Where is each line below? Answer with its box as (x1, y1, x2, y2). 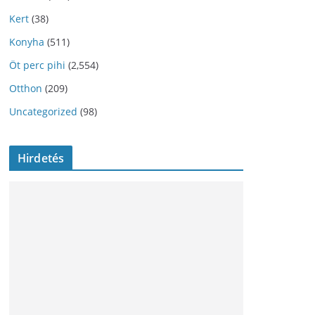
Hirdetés (18, 150, 65, 166)
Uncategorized (9, 104, 77, 118)
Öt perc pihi (9, 58, 65, 72)
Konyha (9, 34, 44, 49)
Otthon (9, 81, 42, 95)
